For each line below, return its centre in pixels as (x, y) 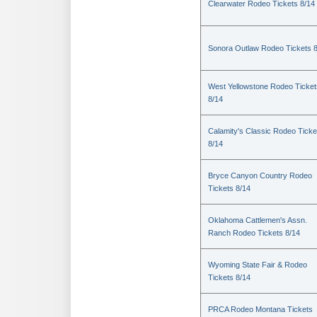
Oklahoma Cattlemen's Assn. (258, 220)
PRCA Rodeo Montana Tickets (260, 309)
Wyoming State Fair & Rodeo (258, 265)
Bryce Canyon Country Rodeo (260, 175)
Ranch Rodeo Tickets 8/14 (254, 233)
